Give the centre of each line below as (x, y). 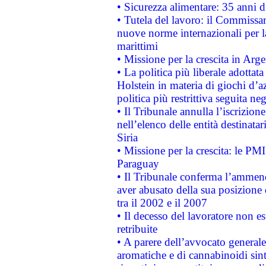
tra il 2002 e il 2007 (162, 203)
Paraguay (138, 164)
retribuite (137, 229)
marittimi (137, 46)
